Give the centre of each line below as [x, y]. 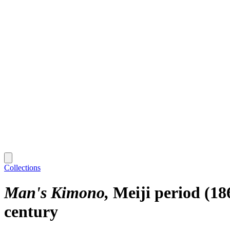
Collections [22, 167]
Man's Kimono [54, 193]
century [31, 212]
